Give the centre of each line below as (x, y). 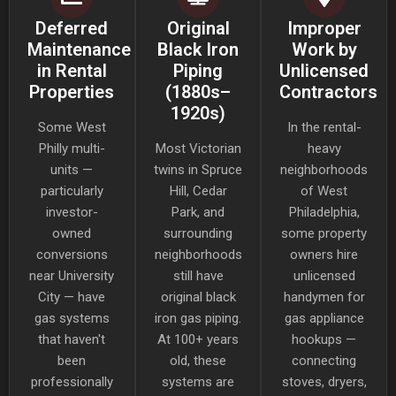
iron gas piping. (198, 318)
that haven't (72, 339)
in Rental (72, 70)
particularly (72, 190)
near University (72, 275)
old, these (198, 360)
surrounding (198, 233)
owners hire (324, 254)
